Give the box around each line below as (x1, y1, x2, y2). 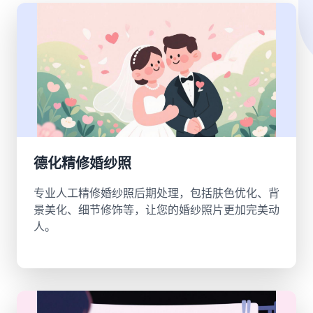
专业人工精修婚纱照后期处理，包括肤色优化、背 (34, 186, 279, 200)
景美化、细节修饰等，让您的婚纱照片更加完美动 (34, 203, 279, 217)
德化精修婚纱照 (34, 155, 131, 172)
